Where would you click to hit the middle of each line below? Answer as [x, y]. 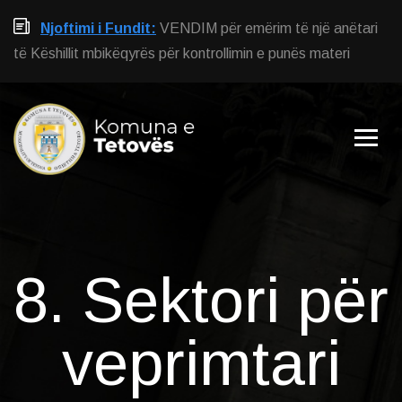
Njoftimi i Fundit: [98, 28]
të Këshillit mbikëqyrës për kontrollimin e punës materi [182, 53]
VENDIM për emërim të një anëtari [269, 28]
